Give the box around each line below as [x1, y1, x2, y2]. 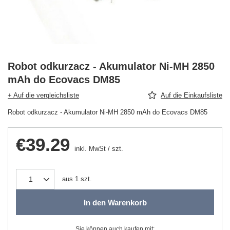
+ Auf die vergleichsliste [8, 91, 79, 99]
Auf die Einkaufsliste [161, 91, 222, 99]
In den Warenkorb [83, 198, 147, 207]
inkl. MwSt [72, 145, 106, 152]
